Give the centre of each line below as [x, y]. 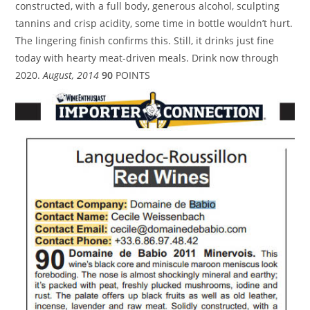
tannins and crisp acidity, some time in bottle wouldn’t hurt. [154, 23]
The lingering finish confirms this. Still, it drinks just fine [145, 40]
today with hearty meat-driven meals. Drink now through [147, 58]
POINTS [133, 75]
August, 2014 [71, 75]
